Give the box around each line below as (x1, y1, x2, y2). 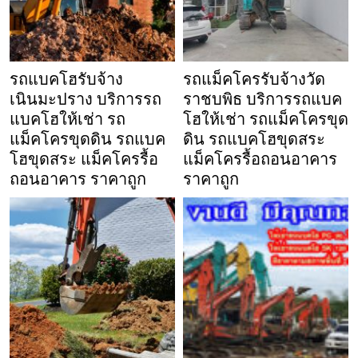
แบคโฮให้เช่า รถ (10, 107, 125, 132)
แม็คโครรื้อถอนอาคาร (183, 147, 337, 172)
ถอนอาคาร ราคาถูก (10, 167, 146, 192)
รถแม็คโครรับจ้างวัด (183, 67, 325, 92)
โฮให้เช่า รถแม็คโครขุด (183, 107, 348, 132)
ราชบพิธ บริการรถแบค (183, 87, 342, 112)
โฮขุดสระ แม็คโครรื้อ (10, 147, 158, 172)
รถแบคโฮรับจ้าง (10, 67, 123, 92)
